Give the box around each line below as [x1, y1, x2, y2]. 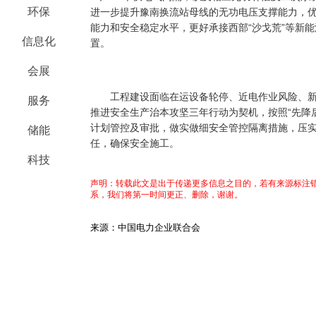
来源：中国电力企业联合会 [90, 222, 200, 233]
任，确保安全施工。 [90, 138, 179, 149]
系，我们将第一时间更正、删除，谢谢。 [90, 190, 243, 200]
